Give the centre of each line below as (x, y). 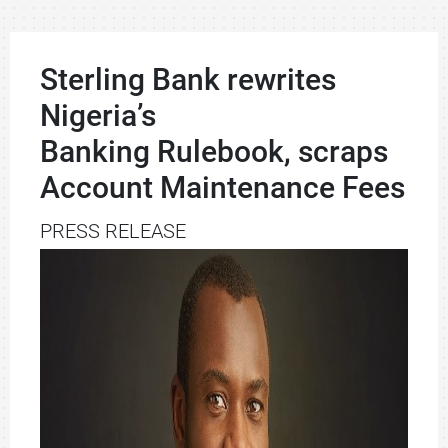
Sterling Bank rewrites (188, 79)
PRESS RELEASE (113, 231)
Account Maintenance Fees (222, 187)
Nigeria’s (98, 115)
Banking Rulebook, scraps (214, 151)
